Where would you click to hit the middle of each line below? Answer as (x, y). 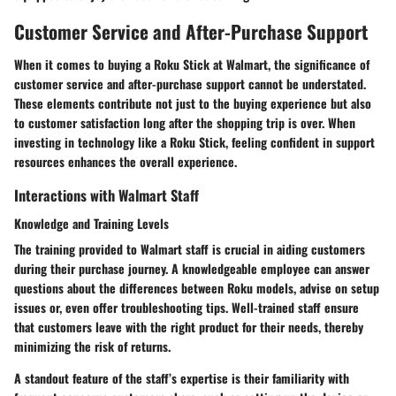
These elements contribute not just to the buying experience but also (193, 103)
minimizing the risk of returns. (92, 346)
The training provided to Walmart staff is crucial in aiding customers (190, 248)
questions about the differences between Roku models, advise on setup (197, 287)
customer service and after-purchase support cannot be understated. (190, 84)
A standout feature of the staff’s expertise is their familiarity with (182, 377)
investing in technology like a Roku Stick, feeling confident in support (194, 142)
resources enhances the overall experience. (126, 162)
